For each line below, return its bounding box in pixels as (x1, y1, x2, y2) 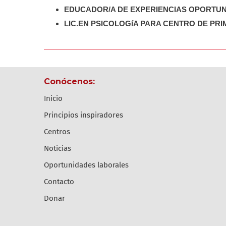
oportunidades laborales (49, 160, 129, 169)
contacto (48, 177, 74, 186)
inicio (46, 93, 63, 103)
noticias (49, 143, 71, 153)
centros (48, 127, 70, 136)
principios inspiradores (48, 110, 123, 120)
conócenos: (50, 76, 95, 86)
